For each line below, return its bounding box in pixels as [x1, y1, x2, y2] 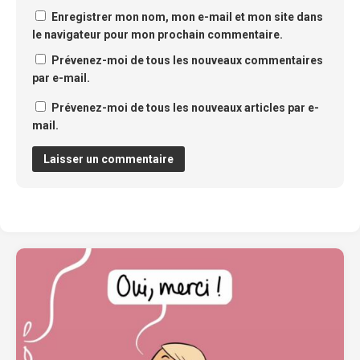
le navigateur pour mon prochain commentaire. [32, 28, 283, 41]
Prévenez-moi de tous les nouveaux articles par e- [51, 101, 319, 114]
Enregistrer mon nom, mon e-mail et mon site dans [51, 10, 323, 23]
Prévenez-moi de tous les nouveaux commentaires [51, 54, 323, 67]
